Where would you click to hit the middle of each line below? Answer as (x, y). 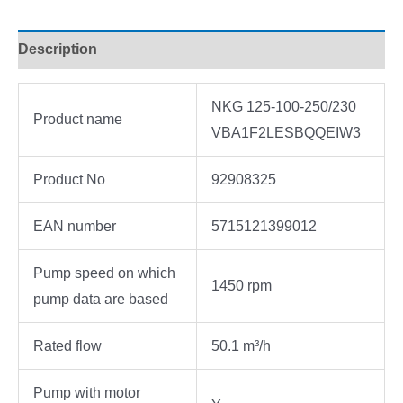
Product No (69, 180)
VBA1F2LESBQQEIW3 (286, 133)
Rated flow (67, 346)
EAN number (75, 227)
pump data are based (101, 300)
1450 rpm (242, 286)
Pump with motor (87, 393)
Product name (78, 120)
